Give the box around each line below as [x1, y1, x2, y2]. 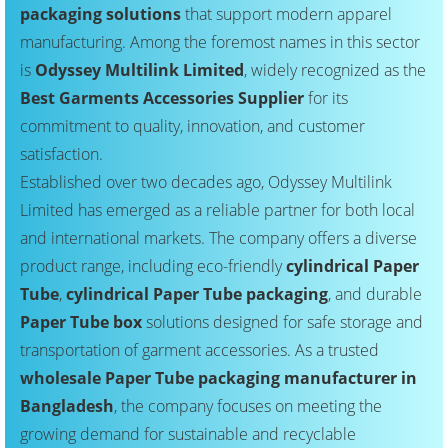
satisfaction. [20, 143, 103, 166]
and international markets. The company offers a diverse [20, 227, 417, 250]
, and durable [328, 283, 422, 306]
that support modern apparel [181, 3, 392, 26]
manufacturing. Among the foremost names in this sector [20, 31, 420, 54]
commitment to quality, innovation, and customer [20, 115, 365, 138]
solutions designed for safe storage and [142, 311, 423, 334]
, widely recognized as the [244, 59, 426, 82]
